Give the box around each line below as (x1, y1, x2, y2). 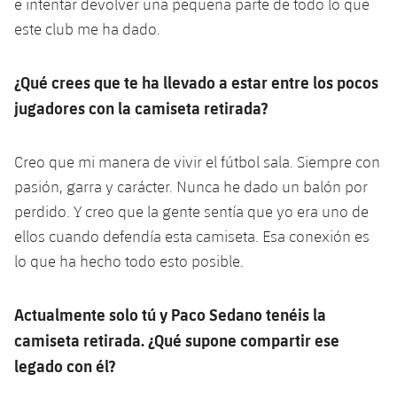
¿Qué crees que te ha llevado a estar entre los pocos (14, 71, 378, 92)
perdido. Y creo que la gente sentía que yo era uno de (14, 201, 369, 221)
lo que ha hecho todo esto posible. (14, 251, 244, 270)
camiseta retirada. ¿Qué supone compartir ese (14, 329, 339, 350)
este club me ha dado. (14, 19, 160, 38)
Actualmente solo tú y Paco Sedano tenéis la (14, 303, 326, 324)
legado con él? (14, 354, 115, 376)
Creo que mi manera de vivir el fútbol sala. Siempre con (14, 152, 380, 171)
